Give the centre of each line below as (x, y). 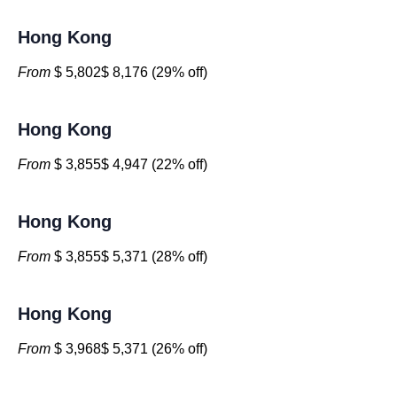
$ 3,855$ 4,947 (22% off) (129, 164)
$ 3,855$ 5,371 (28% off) (129, 257)
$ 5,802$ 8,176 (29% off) (129, 72)
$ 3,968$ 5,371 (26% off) (129, 349)
